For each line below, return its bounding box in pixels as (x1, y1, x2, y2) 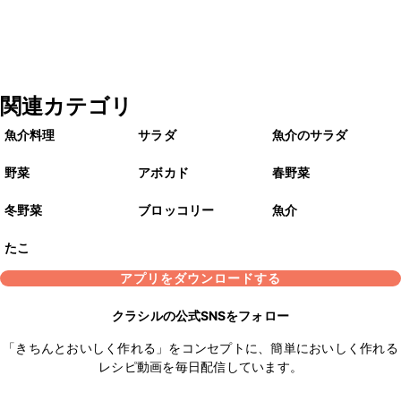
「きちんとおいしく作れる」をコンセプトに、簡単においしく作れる (3, 340, 398, 356)
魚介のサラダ (271, 127, 348, 143)
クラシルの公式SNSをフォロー (112, 308, 289, 324)
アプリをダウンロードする (120, 270, 281, 286)
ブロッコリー (138, 202, 214, 218)
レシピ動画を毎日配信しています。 (98, 359, 303, 375)
